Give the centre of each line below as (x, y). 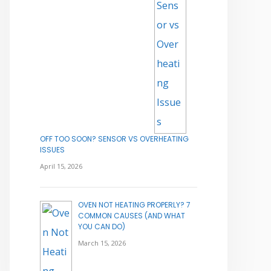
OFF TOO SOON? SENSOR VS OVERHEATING (114, 139)
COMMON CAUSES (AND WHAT (132, 216)
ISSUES (52, 150)
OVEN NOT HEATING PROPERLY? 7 (134, 205)
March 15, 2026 (102, 243)
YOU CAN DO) (102, 227)
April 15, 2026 (61, 166)
